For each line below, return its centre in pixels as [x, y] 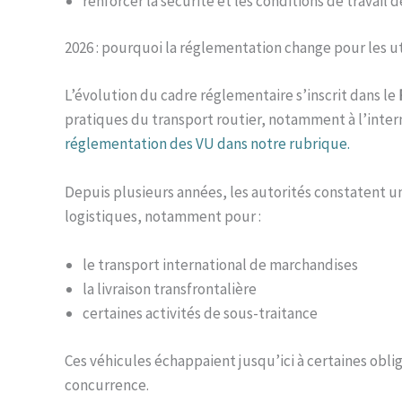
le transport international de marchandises [220, 265]
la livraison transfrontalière [170, 289]
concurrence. [107, 385]
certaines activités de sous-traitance [200, 314]
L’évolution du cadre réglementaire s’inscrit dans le [232, 95]
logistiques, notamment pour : [163, 217]
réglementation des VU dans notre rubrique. [207, 143]
